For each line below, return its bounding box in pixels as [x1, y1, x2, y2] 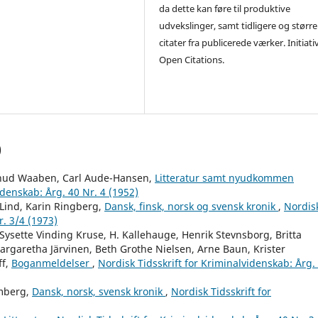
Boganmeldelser [11, 256, 92, 270]
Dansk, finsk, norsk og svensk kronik [104, 199, 278, 213]
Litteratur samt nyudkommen [155, 170, 294, 185]
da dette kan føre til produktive [159, 1, 291, 15]
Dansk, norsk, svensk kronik [32, 284, 165, 298]
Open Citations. [159, 53, 225, 66]
